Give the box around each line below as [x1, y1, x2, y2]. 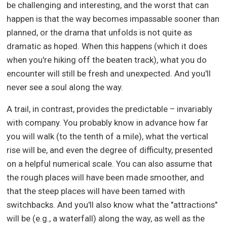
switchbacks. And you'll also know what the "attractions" [7, 200, 218, 210]
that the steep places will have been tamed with [7, 186, 185, 197]
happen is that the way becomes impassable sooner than [7, 13, 220, 24]
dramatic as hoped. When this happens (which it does [7, 41, 208, 51]
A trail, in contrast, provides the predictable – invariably [7, 104, 213, 115]
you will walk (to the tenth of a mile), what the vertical [7, 131, 209, 142]
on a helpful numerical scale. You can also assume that [7, 159, 213, 169]
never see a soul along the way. [7, 82, 128, 92]
